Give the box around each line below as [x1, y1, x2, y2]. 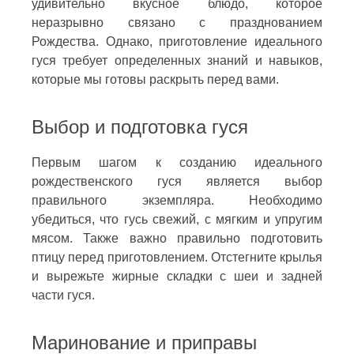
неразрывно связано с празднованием [32, 15, 322, 29]
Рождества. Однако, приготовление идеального [32, 34, 322, 48]
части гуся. [32, 288, 95, 302]
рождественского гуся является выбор [32, 174, 322, 188]
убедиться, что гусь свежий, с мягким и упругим [32, 212, 322, 226]
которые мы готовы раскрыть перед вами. [32, 72, 279, 86]
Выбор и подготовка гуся [32, 115, 248, 137]
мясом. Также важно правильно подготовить [32, 231, 322, 245]
